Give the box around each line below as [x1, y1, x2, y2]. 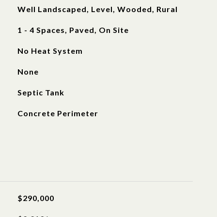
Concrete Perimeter [17, 108, 98, 118]
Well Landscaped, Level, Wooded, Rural [17, 4, 178, 14]
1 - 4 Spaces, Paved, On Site [17, 25, 129, 34]
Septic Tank [17, 88, 64, 97]
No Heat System [17, 46, 83, 55]
